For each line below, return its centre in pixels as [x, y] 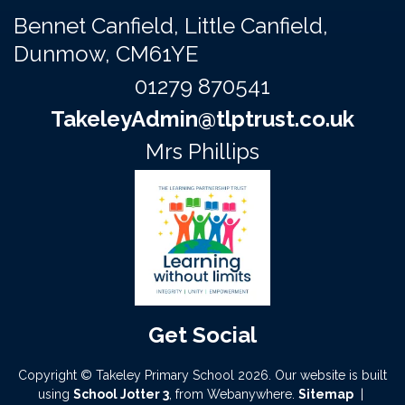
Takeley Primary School [165, 375]
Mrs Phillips [202, 151]
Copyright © [55, 375]
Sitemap [326, 394]
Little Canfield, [256, 26]
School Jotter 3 [121, 394]
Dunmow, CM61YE [106, 54]
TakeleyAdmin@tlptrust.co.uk [202, 119]
